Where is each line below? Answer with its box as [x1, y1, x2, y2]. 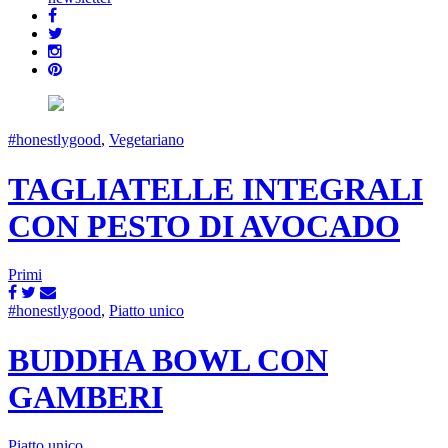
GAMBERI [8, 378, 163, 415]
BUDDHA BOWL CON [8, 341, 328, 378]
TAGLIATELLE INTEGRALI [8, 170, 423, 207]
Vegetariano [109, 131, 184, 149]
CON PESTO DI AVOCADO [8, 207, 400, 244]
